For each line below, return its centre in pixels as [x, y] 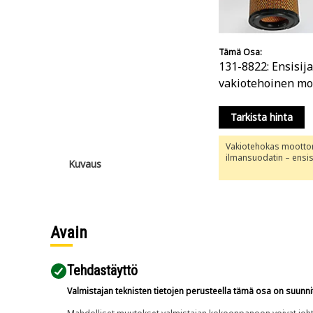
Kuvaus [85, 164]
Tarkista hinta [262, 117]
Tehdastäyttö [102, 270]
